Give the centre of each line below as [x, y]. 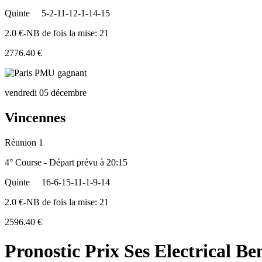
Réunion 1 [24, 143]
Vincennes [35, 118]
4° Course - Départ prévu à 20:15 [66, 163]
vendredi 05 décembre [46, 93]
